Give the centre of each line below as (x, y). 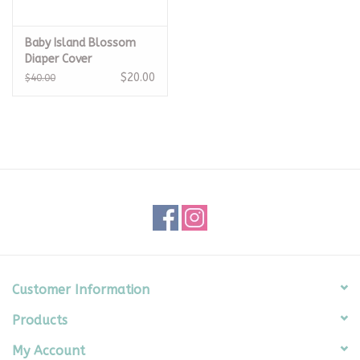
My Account (49, 350)
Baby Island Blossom (80, 43)
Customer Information (81, 289)
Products (40, 320)
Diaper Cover (58, 59)
